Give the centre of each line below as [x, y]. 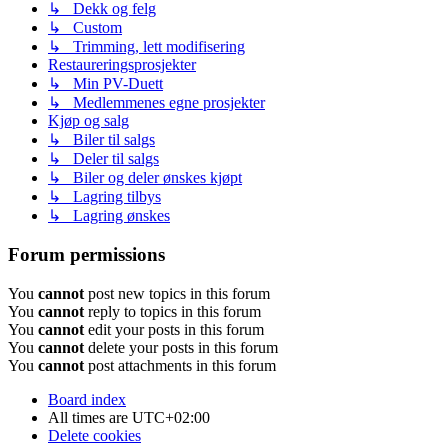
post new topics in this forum [177, 293]
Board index [87, 399]
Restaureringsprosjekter [122, 65]
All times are [90, 417]
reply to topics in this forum [172, 311]
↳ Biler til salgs [101, 140]
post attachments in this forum [180, 365]
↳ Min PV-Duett [105, 84]
